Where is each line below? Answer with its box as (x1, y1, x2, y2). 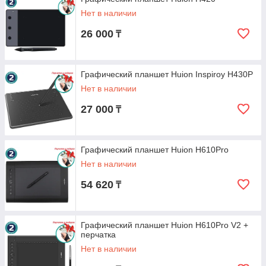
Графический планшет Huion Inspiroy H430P (81, 69, 253, 79)
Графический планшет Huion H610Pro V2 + (81, 220, 248, 230)
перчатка (81, 230, 116, 239)
